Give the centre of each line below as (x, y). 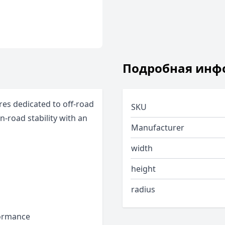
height (143, 169)
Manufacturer (158, 128)
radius (143, 189)
